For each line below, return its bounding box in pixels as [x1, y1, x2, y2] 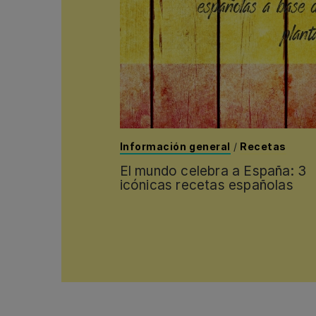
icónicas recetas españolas [119, 177, 293, 194]
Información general [119, 140, 231, 153]
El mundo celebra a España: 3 [119, 163, 307, 180]
